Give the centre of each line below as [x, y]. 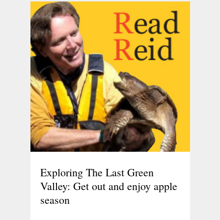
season [55, 199]
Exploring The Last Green [97, 172]
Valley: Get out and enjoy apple [109, 186]
